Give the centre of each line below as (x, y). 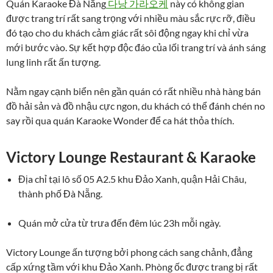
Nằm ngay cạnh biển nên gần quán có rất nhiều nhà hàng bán (133, 91)
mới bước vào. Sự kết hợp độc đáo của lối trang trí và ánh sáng (136, 48)
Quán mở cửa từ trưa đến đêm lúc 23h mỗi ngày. (119, 223)
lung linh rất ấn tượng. (53, 62)
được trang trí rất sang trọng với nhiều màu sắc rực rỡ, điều (131, 18)
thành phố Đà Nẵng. (60, 194)
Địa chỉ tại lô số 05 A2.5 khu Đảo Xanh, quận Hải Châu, (132, 179)
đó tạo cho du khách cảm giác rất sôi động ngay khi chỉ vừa (127, 33)
